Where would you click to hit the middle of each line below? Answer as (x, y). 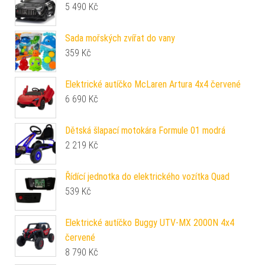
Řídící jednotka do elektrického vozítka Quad (147, 176)
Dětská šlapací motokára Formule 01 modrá (145, 130)
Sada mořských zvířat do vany (120, 38)
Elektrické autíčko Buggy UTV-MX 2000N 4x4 (150, 222)
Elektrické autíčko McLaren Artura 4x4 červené (153, 84)
